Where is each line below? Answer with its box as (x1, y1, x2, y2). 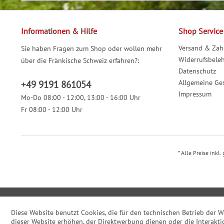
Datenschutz (178, 66, 216, 76)
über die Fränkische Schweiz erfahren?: (21, 56, 139, 65)
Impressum (178, 89, 211, 99)
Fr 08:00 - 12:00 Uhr (21, 105, 82, 114)
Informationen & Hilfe (21, 26, 97, 36)
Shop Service (178, 26, 223, 36)
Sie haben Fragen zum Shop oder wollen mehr (21, 44, 162, 53)
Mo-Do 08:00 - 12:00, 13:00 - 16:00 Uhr (21, 93, 140, 102)
